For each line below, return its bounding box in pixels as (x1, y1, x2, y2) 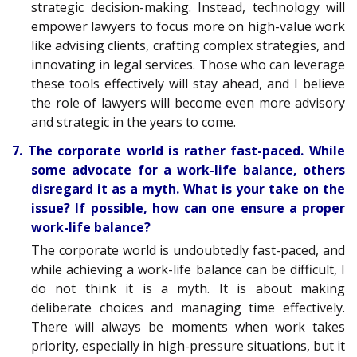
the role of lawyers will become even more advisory (31, 93, 345, 112)
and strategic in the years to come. (31, 112, 236, 131)
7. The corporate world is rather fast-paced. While (12, 142, 345, 160)
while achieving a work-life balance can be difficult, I (31, 261, 345, 279)
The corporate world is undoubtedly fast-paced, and (31, 241, 345, 260)
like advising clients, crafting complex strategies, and (31, 36, 345, 54)
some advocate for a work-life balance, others (31, 161, 345, 179)
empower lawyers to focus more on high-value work (31, 17, 345, 35)
